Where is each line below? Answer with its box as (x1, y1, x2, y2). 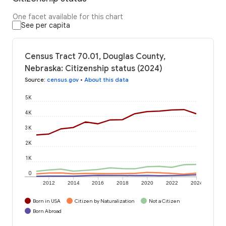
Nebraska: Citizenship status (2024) (25, 63, 162, 74)
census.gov (47, 76, 79, 83)
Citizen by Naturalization (75, 197, 135, 204)
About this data (84, 76, 129, 83)
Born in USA (33, 197, 61, 204)
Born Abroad (33, 207, 62, 214)
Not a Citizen (149, 197, 180, 204)
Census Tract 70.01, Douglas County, (25, 51, 165, 62)
